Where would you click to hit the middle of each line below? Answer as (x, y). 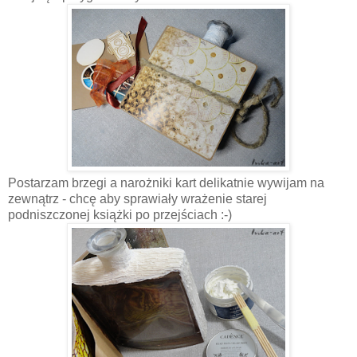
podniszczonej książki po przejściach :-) (120, 214)
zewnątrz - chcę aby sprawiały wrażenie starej (137, 198)
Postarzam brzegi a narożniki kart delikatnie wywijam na (166, 182)
